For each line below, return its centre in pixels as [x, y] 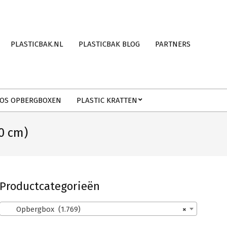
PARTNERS [173, 44]
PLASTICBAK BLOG [109, 44]
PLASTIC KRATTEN [107, 100]
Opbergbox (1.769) [42, 210]
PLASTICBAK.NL [37, 44]
